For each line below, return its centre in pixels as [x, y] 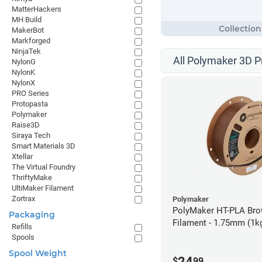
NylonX [23, 83]
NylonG [24, 62]
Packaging [32, 215]
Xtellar [22, 156]
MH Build [27, 20]
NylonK [23, 72]
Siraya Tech [31, 135]
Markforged [31, 41]
